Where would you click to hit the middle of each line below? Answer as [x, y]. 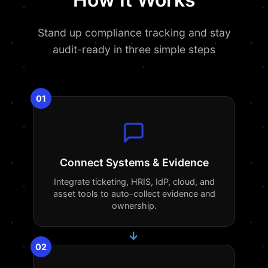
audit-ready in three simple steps [134, 49]
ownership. [134, 205]
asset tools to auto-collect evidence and [134, 194]
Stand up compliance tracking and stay [134, 33]
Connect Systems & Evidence [134, 162]
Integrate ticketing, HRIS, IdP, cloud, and [134, 182]
